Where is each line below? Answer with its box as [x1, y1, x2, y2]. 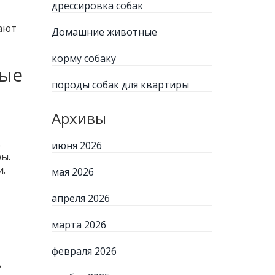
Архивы [51, 108, 106, 128]
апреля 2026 [51, 192, 110, 205]
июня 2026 [51, 139, 102, 152]
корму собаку [51, 52, 116, 65]
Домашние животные [51, 25, 157, 39]
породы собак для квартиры [51, 78, 189, 91]
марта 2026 [51, 218, 106, 231]
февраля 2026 [51, 244, 117, 258]
